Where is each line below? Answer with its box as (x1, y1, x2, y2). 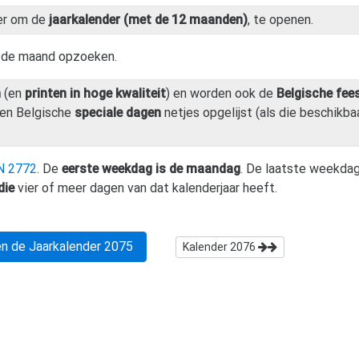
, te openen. (248, 11, 313, 27)
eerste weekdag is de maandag (62, 160, 240, 176)
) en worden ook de (166, 85, 276, 101)
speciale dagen (75, 104, 161, 120)
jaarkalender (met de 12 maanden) (49, 11, 248, 27)
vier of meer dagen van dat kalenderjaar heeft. (14, 179, 277, 196)
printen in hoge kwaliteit (25, 85, 166, 101)
